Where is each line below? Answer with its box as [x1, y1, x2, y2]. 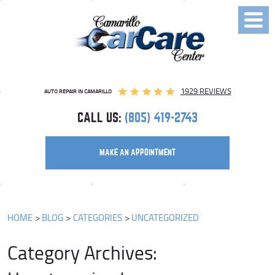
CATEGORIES [72, 211, 122, 224]
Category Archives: [7, 238, 157, 266]
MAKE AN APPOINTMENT [99, 149, 176, 157]
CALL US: [77, 112, 122, 124]
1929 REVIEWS [180, 85, 231, 96]
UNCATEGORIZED [131, 211, 199, 224]
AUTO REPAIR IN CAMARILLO [44, 87, 112, 95]
